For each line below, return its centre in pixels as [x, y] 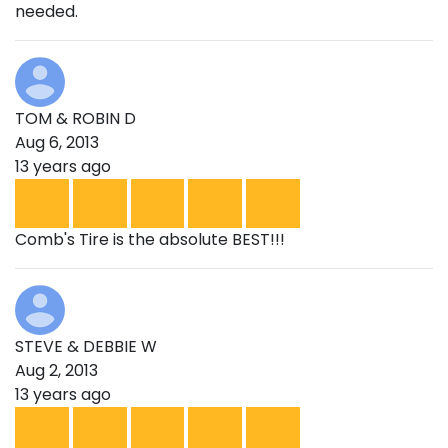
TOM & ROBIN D [75, 119]
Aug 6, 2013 [57, 143]
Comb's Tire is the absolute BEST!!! [150, 240]
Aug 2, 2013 [56, 371]
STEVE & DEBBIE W [86, 347]
